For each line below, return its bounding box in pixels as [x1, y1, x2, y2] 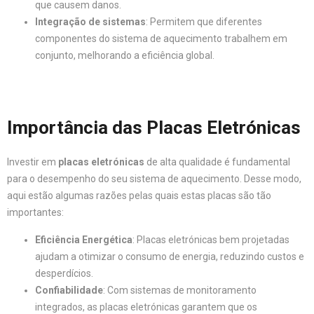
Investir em [7, 156, 58, 168]
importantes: [7, 207, 64, 218]
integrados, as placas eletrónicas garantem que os [35, 301, 257, 313]
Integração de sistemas [35, 16, 146, 27]
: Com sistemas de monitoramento [103, 285, 257, 296]
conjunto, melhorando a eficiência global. [35, 50, 214, 61]
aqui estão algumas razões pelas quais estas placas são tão [7, 190, 271, 201]
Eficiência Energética [35, 234, 132, 245]
